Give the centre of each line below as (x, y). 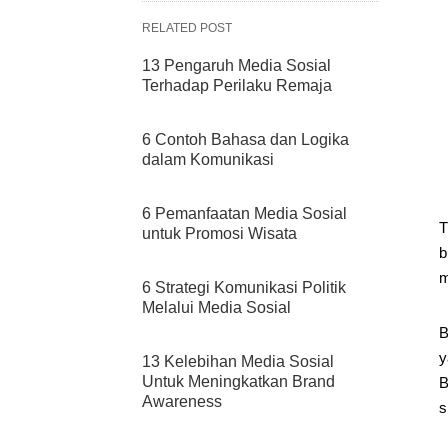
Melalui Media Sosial (216, 307)
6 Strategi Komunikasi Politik (244, 287)
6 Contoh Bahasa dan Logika (245, 139)
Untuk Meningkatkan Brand (238, 381)
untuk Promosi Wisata (219, 233)
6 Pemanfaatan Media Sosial (244, 213)
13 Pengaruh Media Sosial (236, 65)
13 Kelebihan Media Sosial (238, 361)
